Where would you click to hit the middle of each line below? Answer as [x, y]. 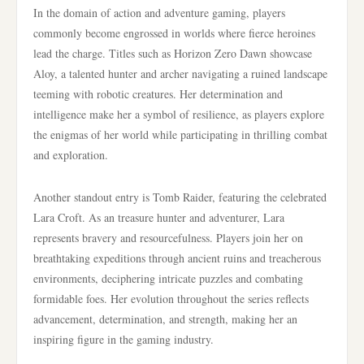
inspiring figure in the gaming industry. [123, 339]
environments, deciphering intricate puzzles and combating [168, 278]
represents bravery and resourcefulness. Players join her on [168, 238]
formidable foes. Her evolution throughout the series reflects [171, 299]
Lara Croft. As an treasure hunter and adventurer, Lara [159, 217]
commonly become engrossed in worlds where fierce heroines [174, 33]
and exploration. [71, 155]
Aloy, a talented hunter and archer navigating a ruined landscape [180, 74]
